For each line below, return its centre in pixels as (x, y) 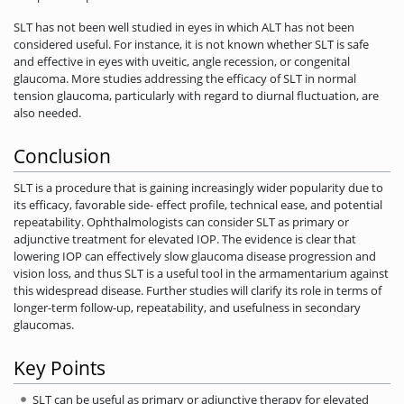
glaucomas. (44, 324)
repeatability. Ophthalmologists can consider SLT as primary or (181, 221)
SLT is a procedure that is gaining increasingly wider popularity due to (198, 187)
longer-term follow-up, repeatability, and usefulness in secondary (187, 307)
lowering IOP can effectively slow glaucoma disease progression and (195, 256)
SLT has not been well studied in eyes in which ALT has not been (184, 27)
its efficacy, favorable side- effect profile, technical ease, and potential (198, 204)
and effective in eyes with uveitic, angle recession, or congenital (182, 61)
